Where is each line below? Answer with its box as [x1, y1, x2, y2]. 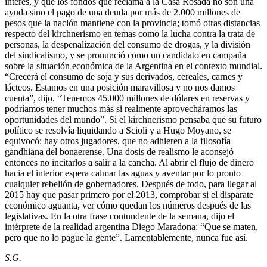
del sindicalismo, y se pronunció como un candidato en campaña [5, 49, 246, 60]
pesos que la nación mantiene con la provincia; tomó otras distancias [5, 17, 260, 28]
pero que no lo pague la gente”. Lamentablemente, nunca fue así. [5, 232, 248, 243]
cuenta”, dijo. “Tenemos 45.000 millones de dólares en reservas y [5, 92, 250, 103]
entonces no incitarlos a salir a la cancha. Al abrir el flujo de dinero [5, 157, 254, 167]
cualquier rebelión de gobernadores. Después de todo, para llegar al [5, 178, 257, 189]
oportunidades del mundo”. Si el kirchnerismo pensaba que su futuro [5, 114, 262, 125]
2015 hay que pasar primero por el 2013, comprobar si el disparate [5, 189, 253, 200]
